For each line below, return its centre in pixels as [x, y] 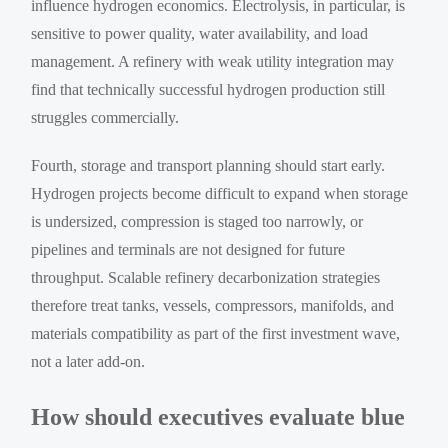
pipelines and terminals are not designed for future [188, 249]
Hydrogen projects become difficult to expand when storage [220, 193]
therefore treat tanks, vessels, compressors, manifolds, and [213, 305]
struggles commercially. [105, 117]
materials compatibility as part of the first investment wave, [216, 333]
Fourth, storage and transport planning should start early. [208, 165]
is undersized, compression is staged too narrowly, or [197, 221]
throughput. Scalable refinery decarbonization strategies [206, 277]
